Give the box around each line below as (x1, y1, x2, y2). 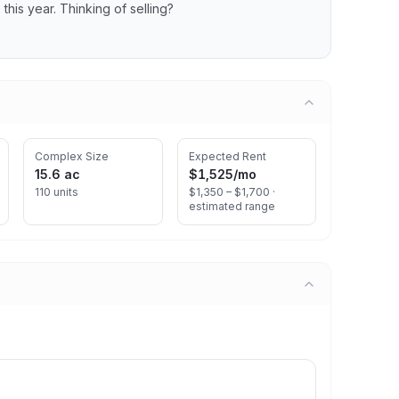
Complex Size (35, 150, 109, 163)
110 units (35, 185, 78, 199)
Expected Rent (188, 150, 266, 163)
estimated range (188, 199, 275, 213)
